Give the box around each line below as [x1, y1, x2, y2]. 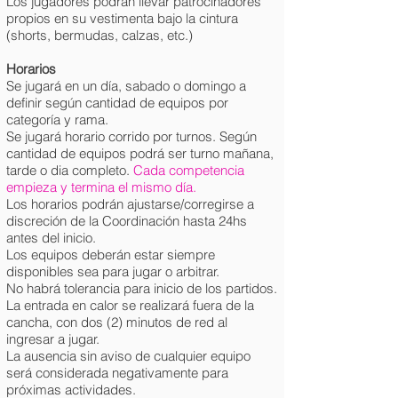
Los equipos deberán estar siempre [6, 246, 215, 263]
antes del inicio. [6, 229, 96, 246]
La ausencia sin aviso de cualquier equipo [6, 347, 251, 364]
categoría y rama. [6, 111, 108, 128]
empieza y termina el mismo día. [6, 179, 196, 195]
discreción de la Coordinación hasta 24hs [6, 212, 247, 229]
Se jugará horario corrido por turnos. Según [6, 128, 257, 145]
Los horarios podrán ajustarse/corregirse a [6, 195, 254, 212]
